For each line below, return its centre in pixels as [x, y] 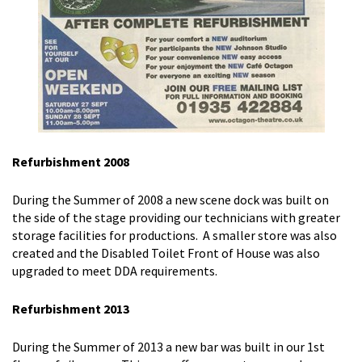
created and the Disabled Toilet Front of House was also [166, 253]
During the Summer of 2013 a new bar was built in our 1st [168, 346]
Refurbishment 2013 [71, 308]
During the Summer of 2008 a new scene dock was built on [170, 199]
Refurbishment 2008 [71, 161]
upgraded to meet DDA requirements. [115, 270]
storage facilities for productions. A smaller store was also [175, 235]
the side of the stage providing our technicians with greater [176, 217]
